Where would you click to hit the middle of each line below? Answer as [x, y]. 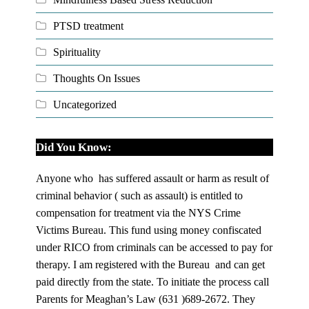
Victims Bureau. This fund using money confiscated [149, 230]
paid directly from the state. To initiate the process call [153, 281]
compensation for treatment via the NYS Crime [139, 212]
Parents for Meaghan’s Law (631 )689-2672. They [146, 299]
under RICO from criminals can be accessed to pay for [154, 247]
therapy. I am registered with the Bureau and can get [151, 264]
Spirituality [77, 52]
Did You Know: [74, 147]
